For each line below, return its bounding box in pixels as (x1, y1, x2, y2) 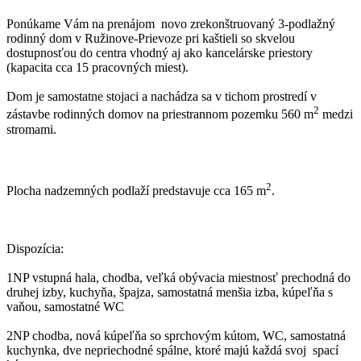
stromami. (6, 122, 56, 136)
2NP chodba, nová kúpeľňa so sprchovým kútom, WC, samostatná (6, 328, 346, 342)
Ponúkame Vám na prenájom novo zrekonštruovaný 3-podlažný (6, 17, 335, 31)
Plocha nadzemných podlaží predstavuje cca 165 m (6, 183, 266, 197)
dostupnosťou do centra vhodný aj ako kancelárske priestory (6, 46, 313, 60)
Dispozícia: (6, 241, 64, 255)
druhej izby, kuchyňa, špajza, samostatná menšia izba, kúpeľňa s (6, 284, 333, 299)
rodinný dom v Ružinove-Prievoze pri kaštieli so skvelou (6, 31, 295, 46)
